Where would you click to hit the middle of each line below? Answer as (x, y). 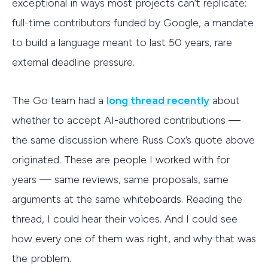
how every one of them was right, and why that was (134, 239)
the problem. (42, 259)
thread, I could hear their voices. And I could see (125, 219)
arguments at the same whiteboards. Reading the (127, 200)
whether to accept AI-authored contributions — (126, 121)
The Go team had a (59, 101)
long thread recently (158, 101)
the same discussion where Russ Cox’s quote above (133, 140)
